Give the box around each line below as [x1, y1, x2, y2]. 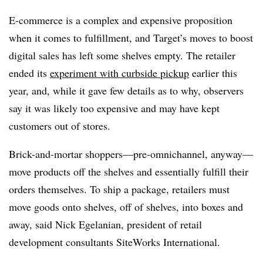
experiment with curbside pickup [50, 66, 189, 80]
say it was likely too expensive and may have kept [9, 101, 220, 115]
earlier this [189, 66, 237, 80]
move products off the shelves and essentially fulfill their [9, 164, 248, 178]
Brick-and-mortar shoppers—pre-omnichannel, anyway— [9, 147, 253, 161]
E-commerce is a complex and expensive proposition [9, 13, 232, 27]
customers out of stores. [9, 119, 114, 133]
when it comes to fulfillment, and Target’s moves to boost [9, 31, 253, 45]
